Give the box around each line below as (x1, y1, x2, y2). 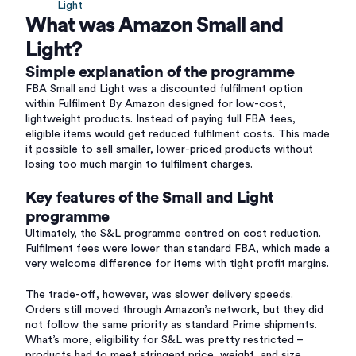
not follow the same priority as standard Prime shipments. (25, 319, 317, 331)
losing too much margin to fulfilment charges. (25, 159, 253, 170)
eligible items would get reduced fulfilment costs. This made (25, 129, 330, 140)
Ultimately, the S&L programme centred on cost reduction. (25, 228, 321, 239)
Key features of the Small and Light (25, 190, 274, 206)
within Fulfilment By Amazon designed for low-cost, (25, 99, 286, 110)
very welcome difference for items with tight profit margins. (25, 258, 329, 269)
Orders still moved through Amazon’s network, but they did (25, 304, 323, 315)
